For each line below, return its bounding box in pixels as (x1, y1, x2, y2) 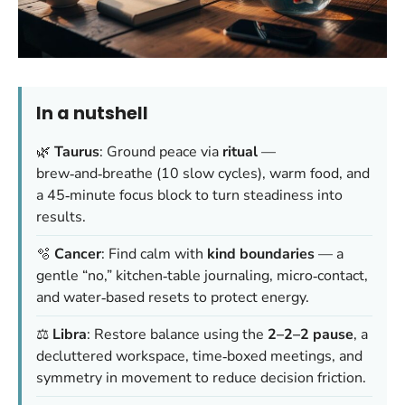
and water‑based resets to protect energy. (36, 287, 309, 307)
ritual (222, 141, 258, 162)
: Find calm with (101, 243, 207, 264)
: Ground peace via (99, 141, 222, 162)
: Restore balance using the (87, 324, 268, 344)
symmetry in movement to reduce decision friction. (36, 367, 366, 388)
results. (36, 206, 86, 227)
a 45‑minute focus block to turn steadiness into (36, 184, 343, 205)
